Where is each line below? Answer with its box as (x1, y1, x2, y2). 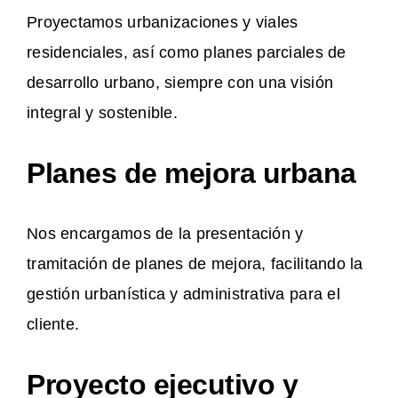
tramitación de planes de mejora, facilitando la (27, 255, 363, 274)
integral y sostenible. (27, 104, 178, 123)
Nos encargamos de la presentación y (27, 225, 304, 243)
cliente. (27, 315, 80, 334)
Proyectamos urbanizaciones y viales (27, 13, 298, 32)
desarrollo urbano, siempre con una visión (27, 74, 334, 92)
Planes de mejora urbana (27, 157, 356, 190)
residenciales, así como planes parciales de (27, 44, 346, 62)
